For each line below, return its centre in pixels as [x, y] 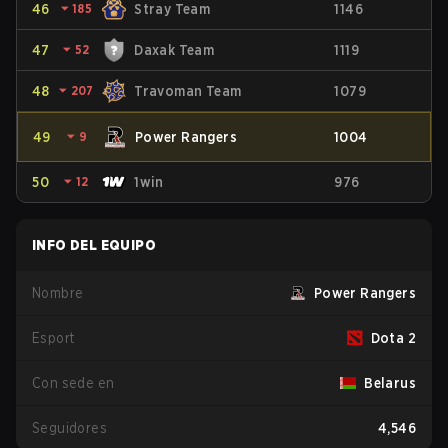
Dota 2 [393, 338]
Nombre [58, 293]
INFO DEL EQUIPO [94, 245]
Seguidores [69, 428]
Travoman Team [188, 91]
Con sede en [73, 383]
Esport [53, 338]
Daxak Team [174, 50]
